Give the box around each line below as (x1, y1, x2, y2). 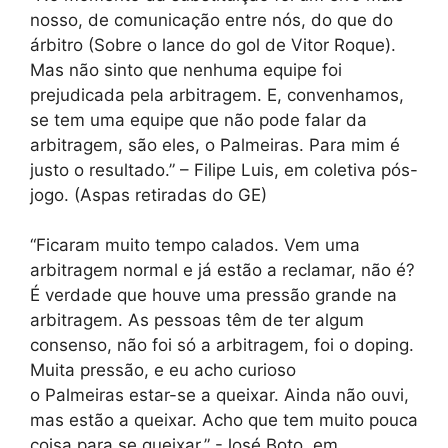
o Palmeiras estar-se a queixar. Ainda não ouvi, (30, 385, 409, 405)
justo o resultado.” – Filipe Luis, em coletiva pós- (30, 159, 418, 180)
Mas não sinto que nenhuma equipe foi (30, 59, 342, 80)
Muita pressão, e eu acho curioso (30, 360, 296, 380)
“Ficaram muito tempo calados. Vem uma (30, 235, 360, 255)
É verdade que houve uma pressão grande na (30, 285, 397, 305)
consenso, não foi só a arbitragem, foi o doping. (30, 335, 414, 355)
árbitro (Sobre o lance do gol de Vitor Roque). (30, 34, 396, 55)
